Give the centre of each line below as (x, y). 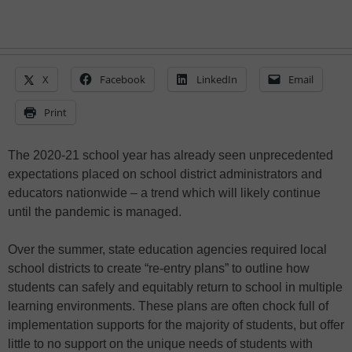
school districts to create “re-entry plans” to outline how (159, 269)
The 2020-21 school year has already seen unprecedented (170, 156)
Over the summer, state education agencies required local (167, 250)
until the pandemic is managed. (95, 212)
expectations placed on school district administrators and (165, 174)
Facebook (123, 80)
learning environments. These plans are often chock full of (168, 306)
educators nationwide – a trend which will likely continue (164, 193)
